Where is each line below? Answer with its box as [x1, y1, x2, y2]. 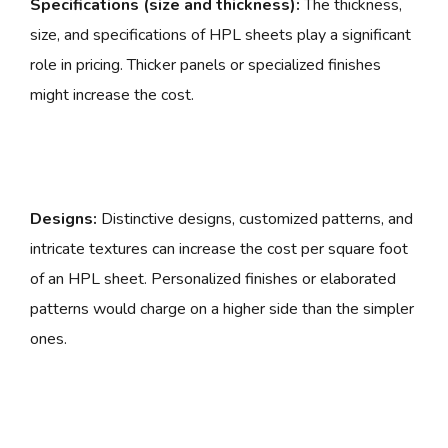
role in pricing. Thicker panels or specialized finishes [30, 54, 381, 77]
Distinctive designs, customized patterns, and [97, 208, 413, 231]
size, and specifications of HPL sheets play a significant [30, 24, 411, 47]
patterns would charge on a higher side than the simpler [30, 298, 414, 321]
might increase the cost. [30, 84, 194, 107]
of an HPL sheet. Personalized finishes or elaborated [30, 268, 396, 291]
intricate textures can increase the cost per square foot [30, 238, 408, 261]
